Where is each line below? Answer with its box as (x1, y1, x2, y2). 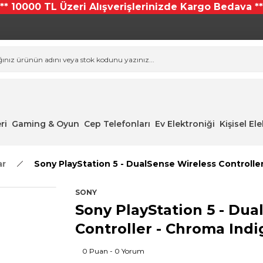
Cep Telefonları (83, 119, 150, 129)
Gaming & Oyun (11, 119, 79, 129)
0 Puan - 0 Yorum (82, 247, 144, 255)
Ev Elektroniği (154, 119, 215, 129)
